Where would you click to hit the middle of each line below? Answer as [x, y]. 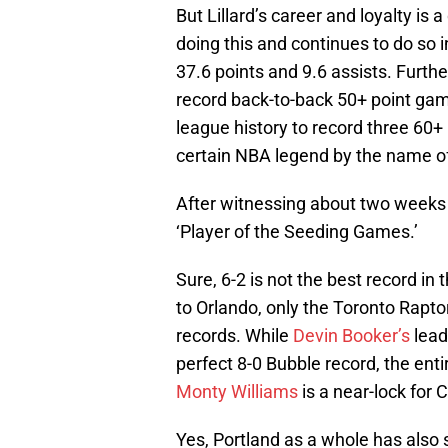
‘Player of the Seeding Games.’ [297, 232]
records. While [234, 336]
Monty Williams [237, 392]
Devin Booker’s [351, 336]
